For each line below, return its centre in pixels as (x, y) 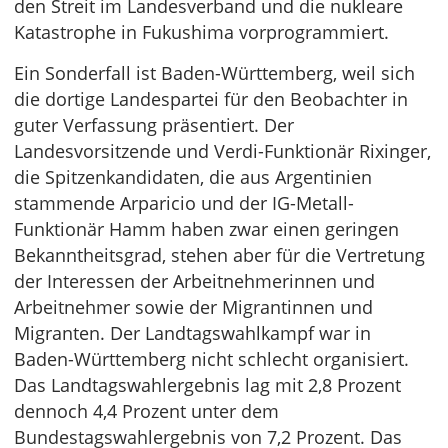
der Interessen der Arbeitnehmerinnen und (194, 281)
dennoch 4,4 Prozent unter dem (146, 411)
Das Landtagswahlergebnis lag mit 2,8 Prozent (207, 385)
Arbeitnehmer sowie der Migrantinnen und (193, 307)
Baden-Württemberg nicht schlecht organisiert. (211, 359)
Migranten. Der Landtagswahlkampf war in (192, 333)
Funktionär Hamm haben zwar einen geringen (206, 229)
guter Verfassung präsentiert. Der (154, 125)
